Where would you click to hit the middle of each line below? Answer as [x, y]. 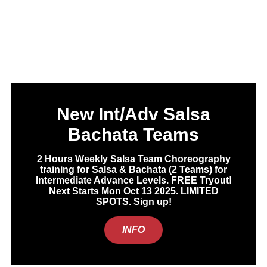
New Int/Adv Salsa [133, 114]
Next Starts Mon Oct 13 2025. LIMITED [133, 191]
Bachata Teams [133, 135]
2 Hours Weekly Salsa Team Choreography [133, 159]
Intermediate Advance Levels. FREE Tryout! [133, 181]
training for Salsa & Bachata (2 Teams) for [133, 170]
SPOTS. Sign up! [133, 202]
